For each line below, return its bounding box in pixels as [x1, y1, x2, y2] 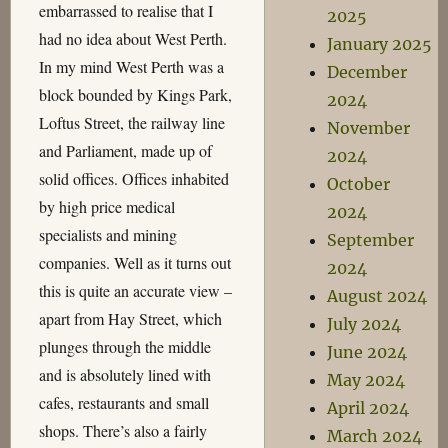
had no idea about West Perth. [38, 28, 227, 49]
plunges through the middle [38, 336, 211, 357]
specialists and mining [38, 224, 177, 245]
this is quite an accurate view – [38, 280, 232, 301]
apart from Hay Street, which [38, 308, 222, 329]
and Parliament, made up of [38, 140, 212, 161]
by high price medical [38, 196, 175, 217]
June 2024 [327, 342, 408, 362]
